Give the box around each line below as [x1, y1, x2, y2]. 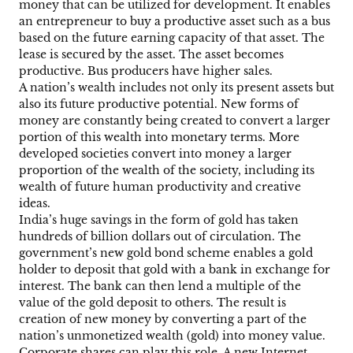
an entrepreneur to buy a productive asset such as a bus [19, 14, 330, 29]
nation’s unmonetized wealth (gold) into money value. [19, 329, 325, 344]
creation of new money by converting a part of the [19, 312, 307, 327]
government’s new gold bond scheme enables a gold [19, 246, 313, 261]
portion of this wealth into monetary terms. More [19, 130, 299, 145]
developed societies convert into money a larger [19, 147, 292, 162]
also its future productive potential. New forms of [19, 97, 299, 112]
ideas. [19, 196, 50, 211]
